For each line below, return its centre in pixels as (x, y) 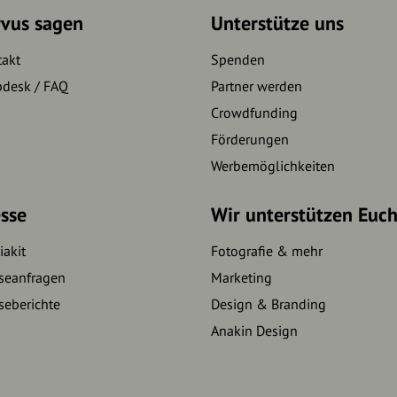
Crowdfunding (254, 112)
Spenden (237, 59)
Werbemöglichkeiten (272, 165)
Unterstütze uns (277, 23)
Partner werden (256, 86)
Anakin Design (254, 330)
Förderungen (249, 139)
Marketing (241, 277)
